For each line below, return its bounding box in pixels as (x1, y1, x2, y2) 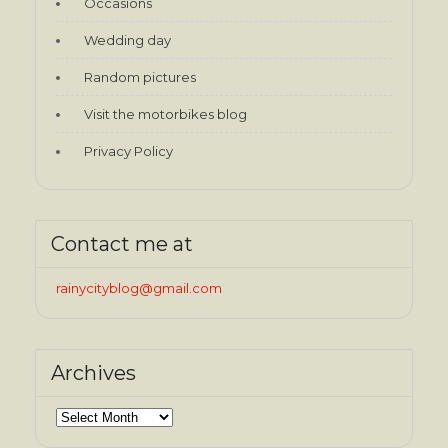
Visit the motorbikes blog (84, 105, 247, 122)
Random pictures (84, 68, 196, 85)
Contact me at (51, 231, 193, 256)
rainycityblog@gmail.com (56, 279, 222, 296)
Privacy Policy (84, 142, 173, 159)
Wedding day (84, 31, 171, 48)
